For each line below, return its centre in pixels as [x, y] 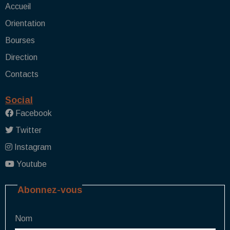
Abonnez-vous [50, 190]
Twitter [27, 130]
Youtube [31, 164]
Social [19, 100]
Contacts [22, 74]
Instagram [32, 147]
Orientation [25, 24]
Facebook [33, 113]
